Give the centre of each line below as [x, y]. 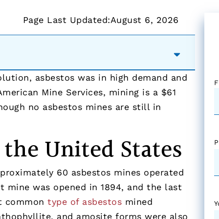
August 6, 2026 [144, 20]
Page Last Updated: [66, 20]
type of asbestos [85, 201]
